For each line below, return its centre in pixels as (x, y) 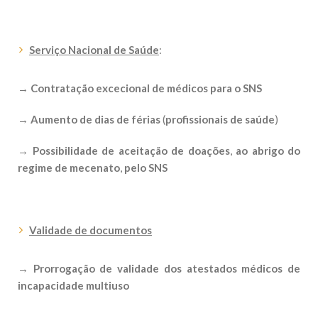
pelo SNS (146, 168)
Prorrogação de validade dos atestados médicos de (167, 268)
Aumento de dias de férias (95, 119)
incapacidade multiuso (73, 285)
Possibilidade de (71, 150)
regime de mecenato (69, 168)
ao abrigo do (268, 150)
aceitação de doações (174, 150)
